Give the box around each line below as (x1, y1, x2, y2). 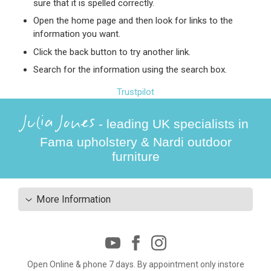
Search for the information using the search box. (33, 64, 227, 75)
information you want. (33, 28, 120, 39)
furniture (111, 149, 160, 164)
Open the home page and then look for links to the (33, 15, 233, 26)
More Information (36, 193, 111, 205)
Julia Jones (22, 113, 95, 135)
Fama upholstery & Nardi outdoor (39, 135, 232, 149)
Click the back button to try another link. (33, 46, 191, 57)
